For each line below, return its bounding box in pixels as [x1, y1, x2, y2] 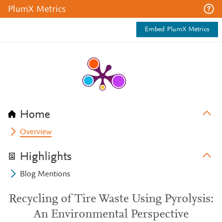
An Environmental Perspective [33, 209, 189, 221]
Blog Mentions [20, 170, 71, 178]
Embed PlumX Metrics [145, 26, 210, 33]
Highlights [20, 151, 72, 163]
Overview [20, 128, 52, 136]
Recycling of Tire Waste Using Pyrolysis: [8, 193, 214, 205]
